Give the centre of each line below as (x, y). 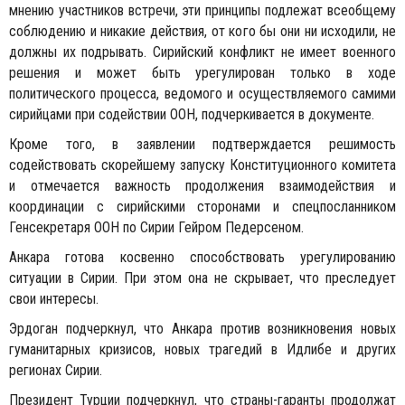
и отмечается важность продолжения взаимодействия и (202, 186)
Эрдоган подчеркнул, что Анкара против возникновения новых (202, 329)
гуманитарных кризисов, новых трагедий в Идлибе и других (202, 350)
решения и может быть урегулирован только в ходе (202, 73)
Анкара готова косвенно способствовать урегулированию (202, 258)
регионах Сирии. (56, 371)
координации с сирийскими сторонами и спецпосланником (202, 207)
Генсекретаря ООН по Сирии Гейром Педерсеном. (156, 228)
